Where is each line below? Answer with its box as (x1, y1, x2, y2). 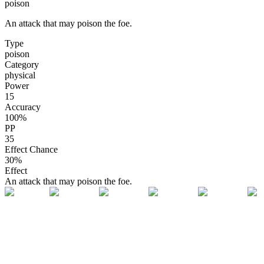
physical (5, 70, 35, 80)
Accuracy (5, 101, 41, 112)
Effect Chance (5, 144, 58, 154)
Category (5, 59, 39, 70)
